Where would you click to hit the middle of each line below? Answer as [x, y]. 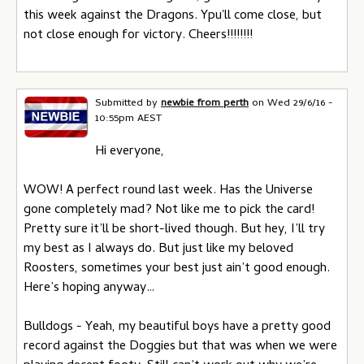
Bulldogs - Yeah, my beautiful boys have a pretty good [177, 327]
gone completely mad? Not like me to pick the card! [169, 210]
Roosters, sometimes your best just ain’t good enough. [177, 269]
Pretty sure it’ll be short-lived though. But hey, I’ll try [174, 230]
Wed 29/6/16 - [300, 103]
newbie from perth [205, 103]
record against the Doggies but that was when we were [180, 347]
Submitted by [128, 103]
